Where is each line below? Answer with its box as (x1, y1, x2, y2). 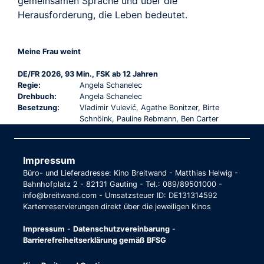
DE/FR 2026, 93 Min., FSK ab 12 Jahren (18, 69, 158, 78)
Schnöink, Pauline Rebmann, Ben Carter (79, 114, 219, 123)
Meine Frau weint (18, 47, 81, 56)
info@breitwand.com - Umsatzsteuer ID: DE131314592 (23, 190, 217, 200)
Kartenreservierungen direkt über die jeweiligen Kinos (23, 202, 211, 211)
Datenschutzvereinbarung (73, 224, 170, 233)
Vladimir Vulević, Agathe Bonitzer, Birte (79, 103, 219, 112)
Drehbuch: (18, 91, 57, 101)
